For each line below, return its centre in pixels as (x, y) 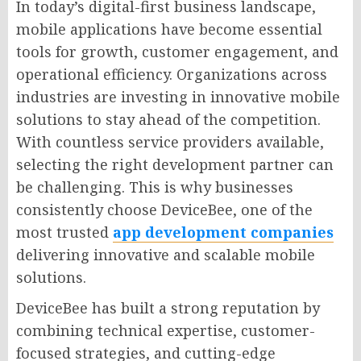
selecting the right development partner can (175, 164)
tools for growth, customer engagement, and (177, 51)
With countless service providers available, (170, 141)
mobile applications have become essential (169, 29)
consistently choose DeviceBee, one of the (164, 209)
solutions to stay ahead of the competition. (168, 119)
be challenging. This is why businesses (155, 187)
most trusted (64, 232)
